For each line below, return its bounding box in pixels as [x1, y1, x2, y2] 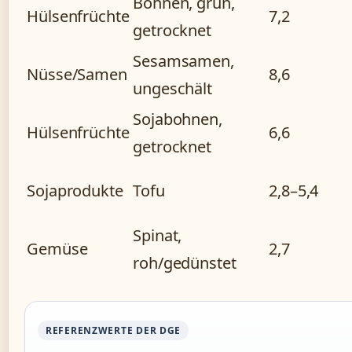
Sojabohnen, [133, 108, 222, 130]
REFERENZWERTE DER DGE [46, 324, 181, 338]
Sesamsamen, [133, 50, 234, 72]
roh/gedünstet [133, 252, 236, 274]
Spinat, [133, 225, 182, 247]
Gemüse [27, 238, 88, 260]
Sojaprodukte [27, 180, 123, 202]
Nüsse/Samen [27, 64, 127, 86]
